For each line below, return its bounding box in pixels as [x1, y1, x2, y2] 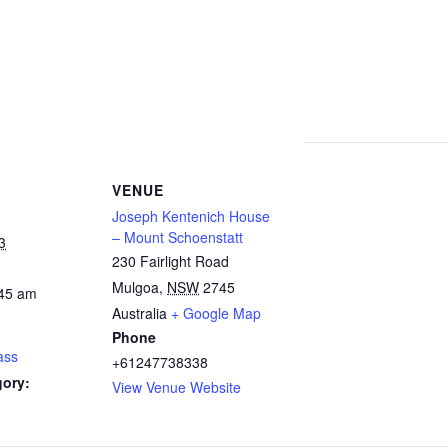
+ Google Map [171, 303, 261, 323]
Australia [112, 303, 167, 323]
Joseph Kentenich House [112, 206, 270, 226]
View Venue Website [112, 377, 241, 397]
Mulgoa [112, 277, 159, 297]
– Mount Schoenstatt [112, 227, 243, 247]
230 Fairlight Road [112, 251, 229, 271]
